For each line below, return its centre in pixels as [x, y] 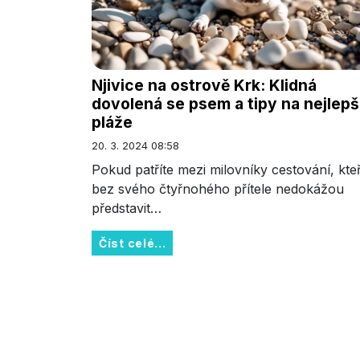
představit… [127, 209]
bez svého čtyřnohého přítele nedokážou [218, 189]
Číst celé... [133, 243]
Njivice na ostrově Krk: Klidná [204, 86]
